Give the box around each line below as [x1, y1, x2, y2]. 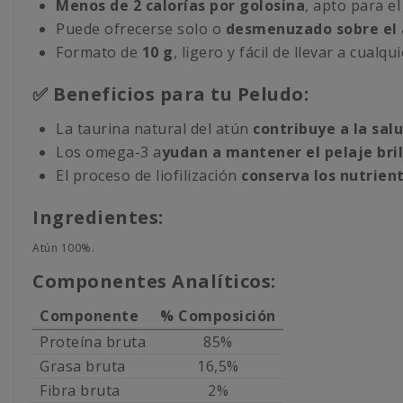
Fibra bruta [40, 381, 121, 401]
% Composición [160, 306, 276, 327]
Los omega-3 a [56, 142, 162, 163]
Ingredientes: [32, 205, 164, 230]
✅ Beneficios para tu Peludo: [32, 82, 309, 107]
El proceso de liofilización [56, 166, 241, 186]
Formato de [56, 42, 142, 63]
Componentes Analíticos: [32, 269, 276, 294]
